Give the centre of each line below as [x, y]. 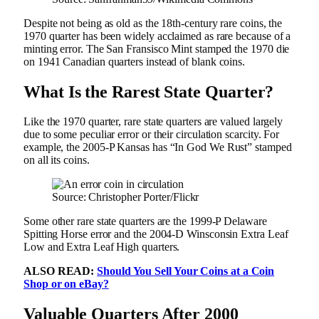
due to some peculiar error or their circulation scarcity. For [152, 135]
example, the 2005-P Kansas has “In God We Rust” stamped [158, 147]
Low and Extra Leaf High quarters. [102, 247]
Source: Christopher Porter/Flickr [126, 197]
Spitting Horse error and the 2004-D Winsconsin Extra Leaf [156, 234]
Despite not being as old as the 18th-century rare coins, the [153, 23]
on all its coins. [57, 160]
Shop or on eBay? [66, 284]
